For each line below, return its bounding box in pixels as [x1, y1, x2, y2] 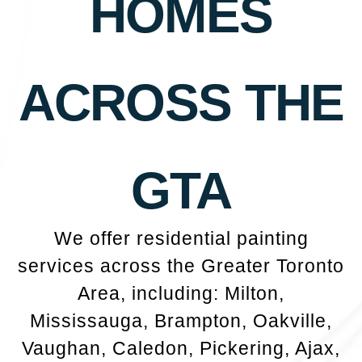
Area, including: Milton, [78, 283, 284, 305]
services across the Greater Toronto [18, 255, 344, 277]
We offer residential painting [53, 228, 309, 250]
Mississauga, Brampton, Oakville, [30, 310, 332, 332]
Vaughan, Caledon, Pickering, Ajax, [22, 338, 340, 360]
